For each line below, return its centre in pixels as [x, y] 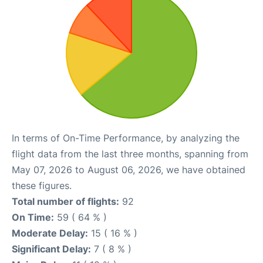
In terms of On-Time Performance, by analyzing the [126, 138]
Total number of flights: [65, 201]
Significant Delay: [51, 249]
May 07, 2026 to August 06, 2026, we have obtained [129, 169]
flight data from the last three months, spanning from [130, 154]
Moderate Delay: [50, 233]
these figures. [42, 185]
